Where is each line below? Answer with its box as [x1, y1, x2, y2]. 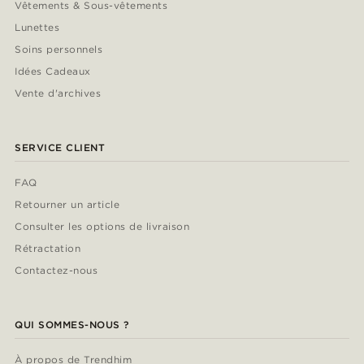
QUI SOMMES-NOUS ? [15, 318, 129, 331]
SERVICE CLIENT [15, 141, 106, 154]
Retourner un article [15, 198, 120, 211]
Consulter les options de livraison [15, 220, 189, 233]
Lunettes [15, 21, 59, 34]
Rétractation [15, 242, 80, 255]
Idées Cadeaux [15, 65, 91, 78]
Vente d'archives [15, 87, 102, 100]
